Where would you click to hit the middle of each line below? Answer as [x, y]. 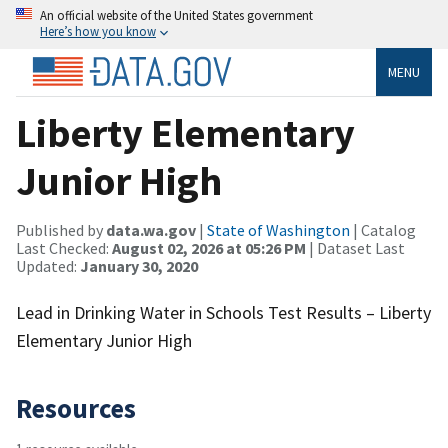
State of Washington [278, 229]
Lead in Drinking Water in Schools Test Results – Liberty [223, 312]
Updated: [48, 265]
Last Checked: [64, 247]
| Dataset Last [355, 247]
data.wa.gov [151, 229]
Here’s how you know [98, 31]
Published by [61, 229]
